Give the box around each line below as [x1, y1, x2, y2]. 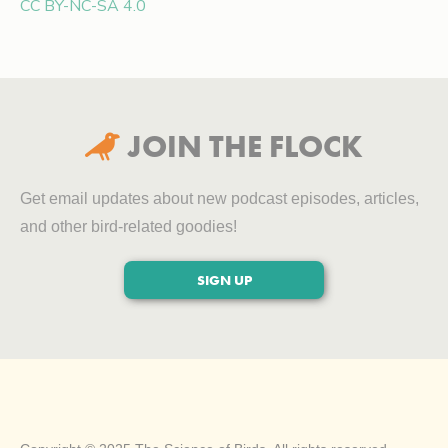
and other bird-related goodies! [20, 218, 237, 236]
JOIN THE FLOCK [120, 127, 363, 167]
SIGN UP [196, 271, 252, 290]
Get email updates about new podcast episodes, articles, [20, 190, 419, 208]
